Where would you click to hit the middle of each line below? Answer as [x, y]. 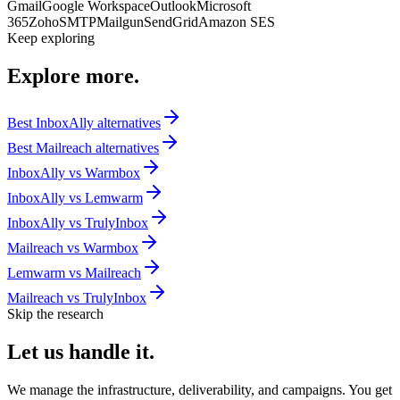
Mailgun [120, 22]
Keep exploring [51, 38]
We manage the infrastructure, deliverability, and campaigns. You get [200, 389]
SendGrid [171, 22]
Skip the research [55, 314]
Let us [35, 351]
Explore [46, 76]
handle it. [112, 351]
